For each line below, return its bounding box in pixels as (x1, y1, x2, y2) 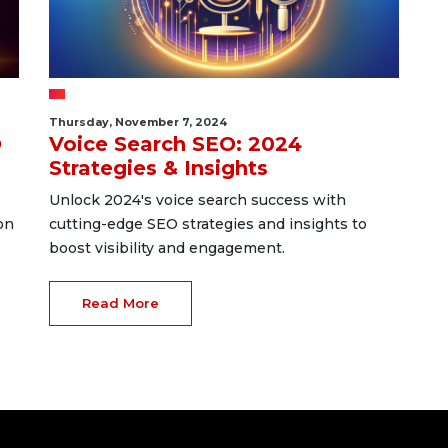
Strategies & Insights (48, 156, 268, 180)
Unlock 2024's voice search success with (48, 191, 346, 209)
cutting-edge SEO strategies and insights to (48, 215, 367, 233)
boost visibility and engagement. (48, 239, 285, 257)
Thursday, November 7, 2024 (48, 115, 227, 129)
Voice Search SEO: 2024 (48, 132, 302, 156)
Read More (81, 295, 159, 311)
